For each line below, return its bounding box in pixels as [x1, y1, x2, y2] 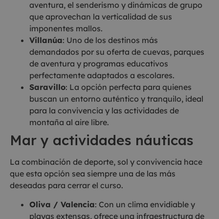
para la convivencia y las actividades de [29, 106, 179, 116]
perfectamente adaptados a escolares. [29, 70, 175, 81]
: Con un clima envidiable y [95, 199, 195, 209]
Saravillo [29, 82, 66, 92]
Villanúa [29, 35, 63, 45]
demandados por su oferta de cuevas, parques [29, 47, 204, 57]
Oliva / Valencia [29, 199, 95, 209]
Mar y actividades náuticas [10, 131, 194, 149]
